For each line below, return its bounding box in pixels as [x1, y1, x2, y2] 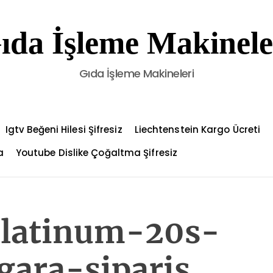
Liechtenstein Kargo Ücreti [134, 123, 261, 136]
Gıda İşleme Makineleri [79, 66, 194, 81]
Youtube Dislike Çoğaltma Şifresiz [15, 146, 178, 159]
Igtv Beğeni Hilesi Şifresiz [5, 123, 122, 136]
